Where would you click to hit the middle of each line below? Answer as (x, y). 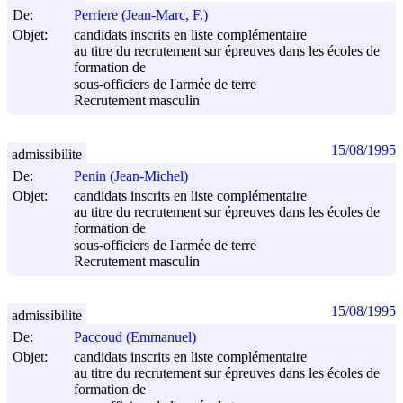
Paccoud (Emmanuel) (135, 337)
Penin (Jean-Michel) (131, 176)
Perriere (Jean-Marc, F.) (141, 15)
